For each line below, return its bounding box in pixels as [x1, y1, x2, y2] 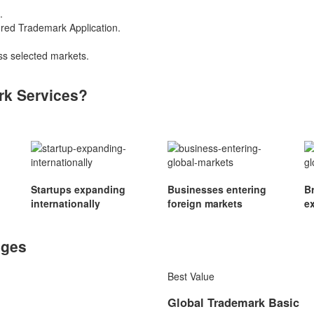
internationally [31, 196, 100, 211]
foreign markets [168, 196, 243, 211]
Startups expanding [31, 182, 125, 197]
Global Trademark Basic [168, 294, 299, 310]
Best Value [168, 268, 214, 283]
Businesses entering [168, 182, 266, 197]
